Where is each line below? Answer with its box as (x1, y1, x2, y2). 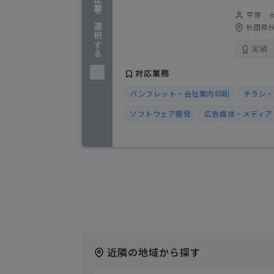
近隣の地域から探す (107, 245, 201, 260)
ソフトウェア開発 (130, 108, 191, 119)
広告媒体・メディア (204, 108, 273, 119)
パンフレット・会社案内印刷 (130, 88, 230, 99)
